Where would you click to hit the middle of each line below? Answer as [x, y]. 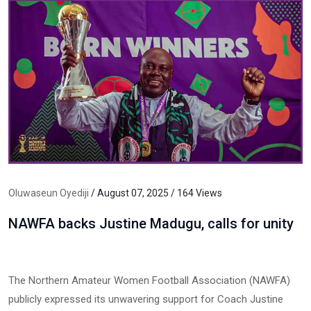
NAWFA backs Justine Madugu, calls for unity [151, 224]
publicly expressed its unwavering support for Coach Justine [146, 300]
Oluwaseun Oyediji [49, 193]
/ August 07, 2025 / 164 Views [155, 193]
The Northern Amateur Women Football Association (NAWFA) [149, 281]
